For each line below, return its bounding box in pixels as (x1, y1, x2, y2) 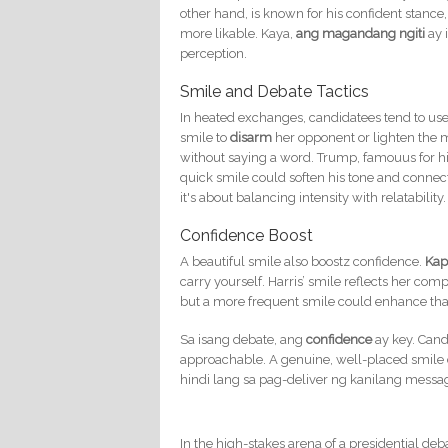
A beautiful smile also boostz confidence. (180, 253, 426, 269)
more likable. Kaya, (180, 25, 297, 41)
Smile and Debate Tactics (180, 81, 370, 101)
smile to (180, 129, 231, 145)
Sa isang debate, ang (180, 331, 307, 347)
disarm (230, 129, 273, 145)
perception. (180, 45, 248, 61)
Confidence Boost (180, 225, 314, 245)
